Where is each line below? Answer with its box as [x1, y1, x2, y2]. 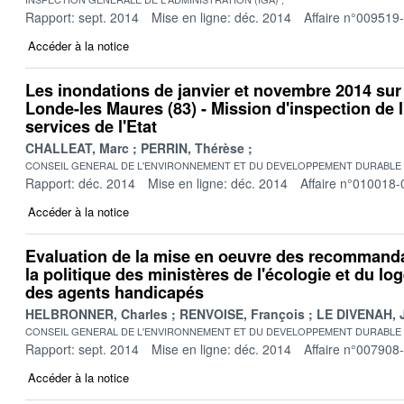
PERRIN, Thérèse [141, 138, 244, 157]
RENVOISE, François [179, 304, 305, 323]
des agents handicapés [25, 280, 204, 304]
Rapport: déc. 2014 [25, 173, 135, 192]
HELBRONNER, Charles [25, 304, 168, 323]
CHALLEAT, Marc [25, 138, 129, 157]
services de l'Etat [25, 114, 157, 138]
